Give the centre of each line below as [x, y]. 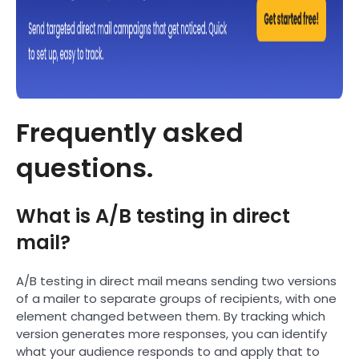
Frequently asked [130, 132]
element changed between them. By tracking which [171, 316]
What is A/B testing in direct [153, 216]
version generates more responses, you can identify [171, 333]
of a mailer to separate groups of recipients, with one [176, 298]
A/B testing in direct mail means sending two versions [176, 280]
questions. [85, 167]
